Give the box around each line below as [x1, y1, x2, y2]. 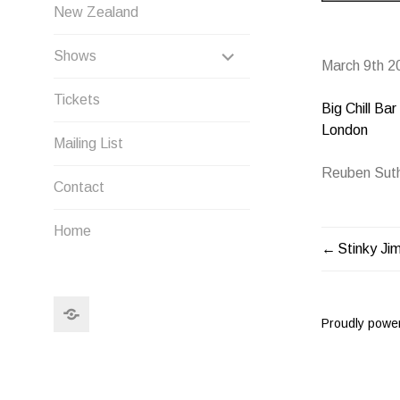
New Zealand [54, 4, 138, 20]
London [321, 122, 368, 137]
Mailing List [54, 136, 123, 151]
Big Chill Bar [321, 101, 396, 116]
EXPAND [238, 43, 291, 60]
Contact [54, 179, 104, 195]
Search [88, 298, 133, 313]
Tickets [54, 92, 100, 107]
